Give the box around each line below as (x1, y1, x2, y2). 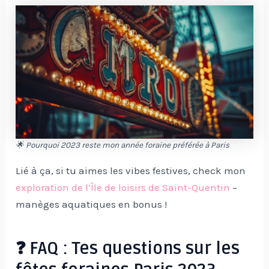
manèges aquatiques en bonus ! (16, 198, 168, 211)
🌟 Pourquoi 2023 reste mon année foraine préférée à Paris (16, 141, 230, 150)
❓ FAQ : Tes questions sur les (16, 238, 240, 259)
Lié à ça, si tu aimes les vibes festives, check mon (16, 165, 246, 177)
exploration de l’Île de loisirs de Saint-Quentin (16, 181, 231, 194)
